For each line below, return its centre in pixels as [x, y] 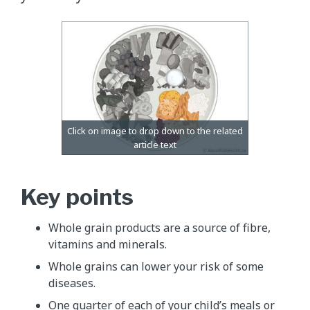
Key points [77, 197]
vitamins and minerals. [108, 244]
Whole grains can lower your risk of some [156, 266]
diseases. [72, 283]
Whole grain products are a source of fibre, [159, 227]
